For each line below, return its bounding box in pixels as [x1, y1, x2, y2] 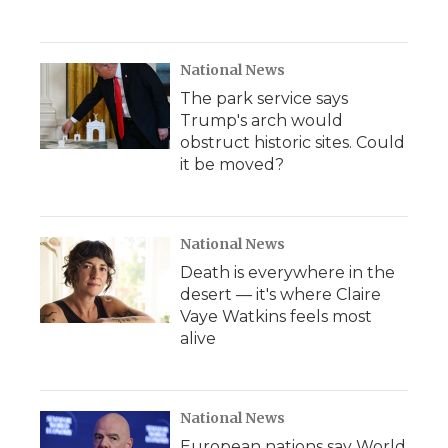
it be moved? [180, 155, 284, 174]
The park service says [180, 89, 348, 108]
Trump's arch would [180, 111, 343, 130]
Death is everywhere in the [180, 263, 395, 282]
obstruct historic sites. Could [180, 133, 405, 152]
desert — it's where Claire [180, 285, 381, 304]
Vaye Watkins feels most [180, 307, 372, 326]
